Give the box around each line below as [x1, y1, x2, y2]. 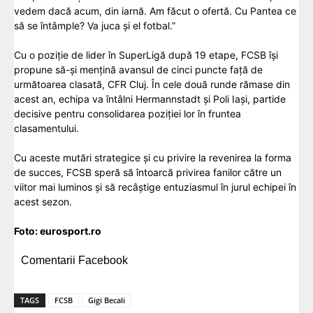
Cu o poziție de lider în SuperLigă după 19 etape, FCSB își [14, 49, 278, 61]
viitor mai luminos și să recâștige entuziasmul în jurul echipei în [14, 181, 296, 194]
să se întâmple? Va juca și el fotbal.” [14, 20, 175, 32]
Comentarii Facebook [21, 254, 128, 267]
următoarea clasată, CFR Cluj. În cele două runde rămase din [14, 78, 290, 91]
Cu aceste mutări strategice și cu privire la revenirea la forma [14, 152, 291, 164]
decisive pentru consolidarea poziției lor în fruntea [14, 108, 241, 120]
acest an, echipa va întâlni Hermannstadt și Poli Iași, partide [14, 93, 286, 105]
